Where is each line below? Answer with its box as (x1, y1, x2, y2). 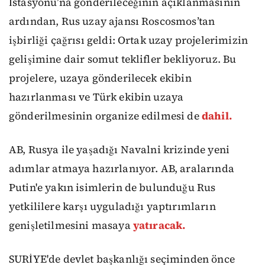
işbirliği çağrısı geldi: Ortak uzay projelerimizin (9, 33, 248, 48)
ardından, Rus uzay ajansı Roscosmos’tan (9, 14, 215, 29)
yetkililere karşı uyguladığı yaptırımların (9, 199, 216, 214)
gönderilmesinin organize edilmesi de (9, 109, 202, 124)
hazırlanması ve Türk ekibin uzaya (9, 90, 184, 105)
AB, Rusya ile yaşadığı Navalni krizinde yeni (9, 143, 230, 157)
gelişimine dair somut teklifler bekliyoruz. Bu (9, 52, 237, 67)
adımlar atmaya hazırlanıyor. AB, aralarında (9, 161, 234, 176)
